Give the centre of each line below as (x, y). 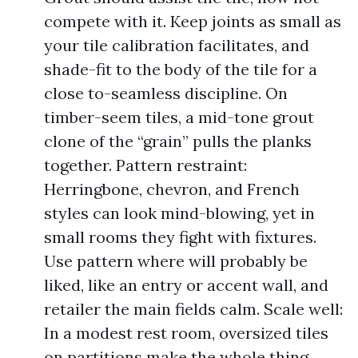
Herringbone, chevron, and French (172, 189)
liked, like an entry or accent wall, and (186, 285)
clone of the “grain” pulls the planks (178, 141)
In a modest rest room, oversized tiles (186, 333)
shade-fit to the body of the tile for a (181, 69)
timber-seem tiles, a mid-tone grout (179, 117)
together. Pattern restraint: (145, 165)
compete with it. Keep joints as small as (193, 21)
